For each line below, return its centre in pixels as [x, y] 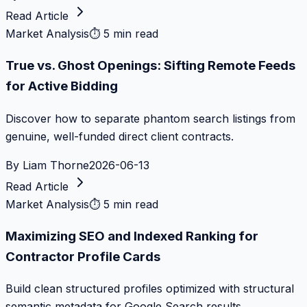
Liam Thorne [56, 165]
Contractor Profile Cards [83, 256]
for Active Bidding [62, 86]
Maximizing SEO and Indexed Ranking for [132, 236]
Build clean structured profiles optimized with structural [150, 289]
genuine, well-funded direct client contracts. [120, 136]
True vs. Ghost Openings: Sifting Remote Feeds [150, 66]
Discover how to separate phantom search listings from [150, 118]
